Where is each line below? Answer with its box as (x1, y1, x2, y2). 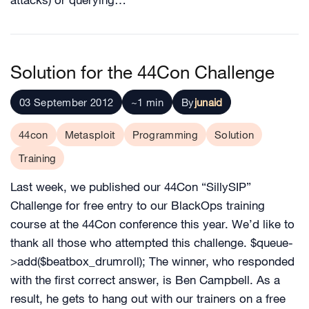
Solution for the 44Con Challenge (10, 60, 275, 83)
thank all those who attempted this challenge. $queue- (10, 235, 293, 250)
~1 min (131, 96, 163, 108)
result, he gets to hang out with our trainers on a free (10, 291, 286, 306)
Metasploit (64, 128, 116, 141)
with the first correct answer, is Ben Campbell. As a (10, 272, 280, 288)
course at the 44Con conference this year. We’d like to (10, 217, 295, 232)
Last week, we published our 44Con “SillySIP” (10, 179, 251, 195)
